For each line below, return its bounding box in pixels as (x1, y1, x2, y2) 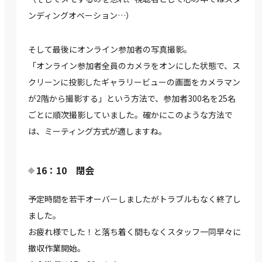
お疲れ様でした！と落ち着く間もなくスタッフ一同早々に (28, 226, 241, 238)
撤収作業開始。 (28, 242, 85, 254)
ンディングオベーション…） (28, 9, 134, 22)
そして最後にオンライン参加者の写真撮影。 (28, 43, 192, 56)
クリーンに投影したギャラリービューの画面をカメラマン (28, 76, 240, 88)
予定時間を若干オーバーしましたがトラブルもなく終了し (28, 193, 241, 205)
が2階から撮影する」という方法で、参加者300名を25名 (28, 92, 236, 105)
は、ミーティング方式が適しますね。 (28, 125, 167, 137)
